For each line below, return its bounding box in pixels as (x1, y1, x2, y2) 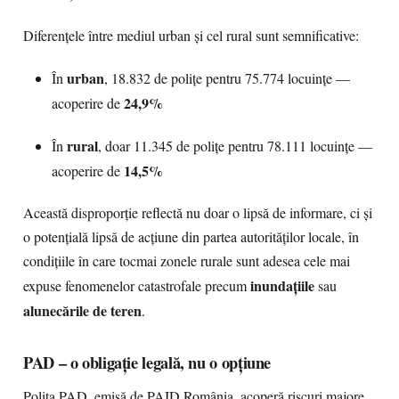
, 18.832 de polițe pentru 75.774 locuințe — (104, 69, 350, 88)
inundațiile (250, 275, 314, 296)
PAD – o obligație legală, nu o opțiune (23, 350, 272, 374)
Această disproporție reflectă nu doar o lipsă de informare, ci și (23, 203, 372, 223)
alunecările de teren (23, 300, 142, 321)
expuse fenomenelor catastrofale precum (23, 276, 250, 296)
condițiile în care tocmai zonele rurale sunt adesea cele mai (23, 251, 350, 271)
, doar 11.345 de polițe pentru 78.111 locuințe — (98, 136, 372, 156)
